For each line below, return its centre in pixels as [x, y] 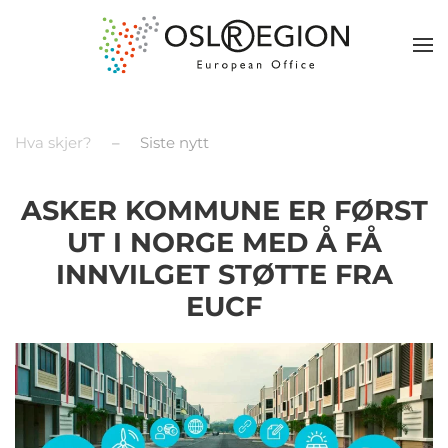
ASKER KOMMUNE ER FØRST [224, 210]
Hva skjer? [53, 142]
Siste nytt [174, 142]
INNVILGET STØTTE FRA [224, 274]
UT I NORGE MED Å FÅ [224, 242]
